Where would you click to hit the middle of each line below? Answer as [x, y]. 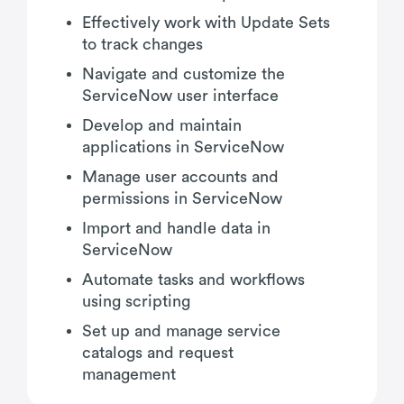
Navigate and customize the [184, 73]
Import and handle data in [176, 228]
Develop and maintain [162, 125]
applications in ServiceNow [183, 147]
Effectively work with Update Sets [206, 22]
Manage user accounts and [180, 176]
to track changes [142, 44]
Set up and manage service [181, 331]
